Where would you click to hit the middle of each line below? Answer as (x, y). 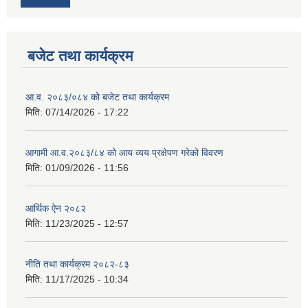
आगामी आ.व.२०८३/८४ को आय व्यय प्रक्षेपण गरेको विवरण (124, 153)
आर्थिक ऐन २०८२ (56, 209)
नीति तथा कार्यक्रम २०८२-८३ (77, 264)
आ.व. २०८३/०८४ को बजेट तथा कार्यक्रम (97, 97)
